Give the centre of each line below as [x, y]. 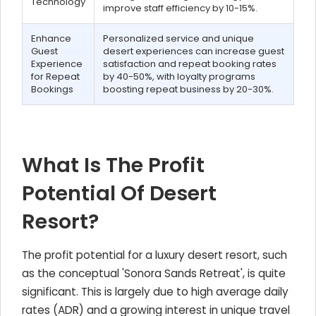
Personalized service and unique [178, 38]
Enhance [51, 38]
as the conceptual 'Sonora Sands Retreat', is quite [154, 273]
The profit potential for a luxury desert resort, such [154, 255]
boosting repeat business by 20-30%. [188, 89]
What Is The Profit [113, 165]
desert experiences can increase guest [194, 51]
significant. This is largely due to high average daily [155, 292]
